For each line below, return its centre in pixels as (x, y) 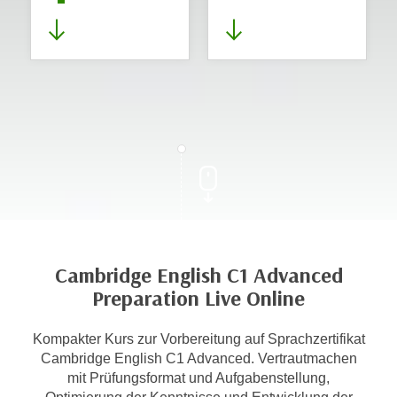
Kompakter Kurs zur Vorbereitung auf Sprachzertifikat (198, 339)
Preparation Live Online (198, 299)
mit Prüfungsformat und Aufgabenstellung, (198, 378)
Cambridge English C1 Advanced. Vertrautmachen (198, 358)
